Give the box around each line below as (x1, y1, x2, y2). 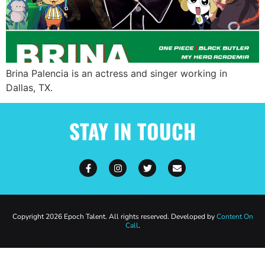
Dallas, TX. (6, 82, 53, 93)
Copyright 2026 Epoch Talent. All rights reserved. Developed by (12, 212, 216, 222)
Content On (216, 212, 253, 222)
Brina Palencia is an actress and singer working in (6, 67, 227, 79)
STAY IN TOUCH (69, 115, 196, 147)
